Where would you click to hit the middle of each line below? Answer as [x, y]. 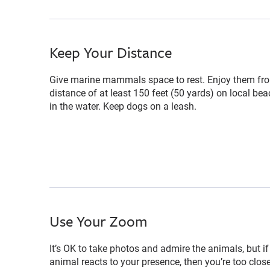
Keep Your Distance [111, 52]
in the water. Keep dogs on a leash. [123, 105]
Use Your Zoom [99, 221]
